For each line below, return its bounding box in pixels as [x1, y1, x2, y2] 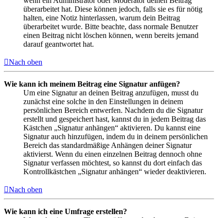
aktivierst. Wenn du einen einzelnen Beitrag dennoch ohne [23, 150, 202, 159]
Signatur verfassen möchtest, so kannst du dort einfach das [23, 159, 202, 167]
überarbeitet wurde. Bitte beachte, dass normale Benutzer [23, 22, 198, 31]
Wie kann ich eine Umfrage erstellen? [4, 207, 127, 216]
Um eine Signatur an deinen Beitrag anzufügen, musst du [23, 89, 199, 97]
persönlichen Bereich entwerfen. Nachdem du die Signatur [23, 106, 203, 115]
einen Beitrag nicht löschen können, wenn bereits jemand [23, 31, 199, 40]
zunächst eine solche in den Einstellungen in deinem [23, 97, 183, 106]
